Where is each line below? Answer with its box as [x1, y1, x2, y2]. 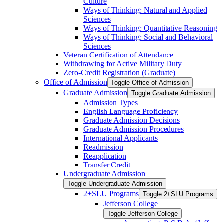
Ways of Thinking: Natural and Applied [83, 5, 207, 14]
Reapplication [83, 151, 126, 160]
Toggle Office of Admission [111, 78, 189, 86]
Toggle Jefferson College [107, 209, 178, 217]
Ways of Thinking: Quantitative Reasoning [83, 23, 217, 32]
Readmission [83, 142, 123, 151]
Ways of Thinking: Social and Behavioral [83, 32, 213, 41]
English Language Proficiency [83, 107, 178, 115]
